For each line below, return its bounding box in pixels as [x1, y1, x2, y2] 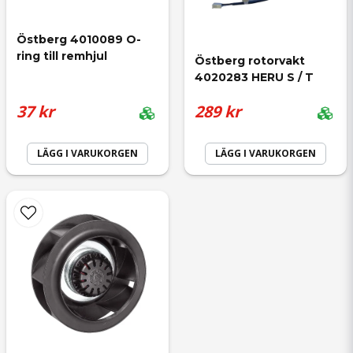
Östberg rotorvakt [195, 54, 308, 69]
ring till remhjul [17, 49, 107, 64]
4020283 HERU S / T [195, 70, 314, 85]
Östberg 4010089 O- [17, 32, 141, 47]
